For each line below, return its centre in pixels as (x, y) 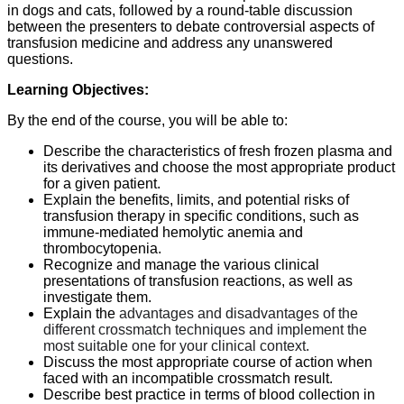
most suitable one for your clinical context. (176, 346)
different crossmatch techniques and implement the (205, 330)
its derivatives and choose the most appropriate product (219, 167)
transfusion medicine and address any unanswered (170, 43)
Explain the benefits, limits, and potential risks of (196, 200)
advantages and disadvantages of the (239, 313)
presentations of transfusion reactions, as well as (198, 281)
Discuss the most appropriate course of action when (208, 362)
